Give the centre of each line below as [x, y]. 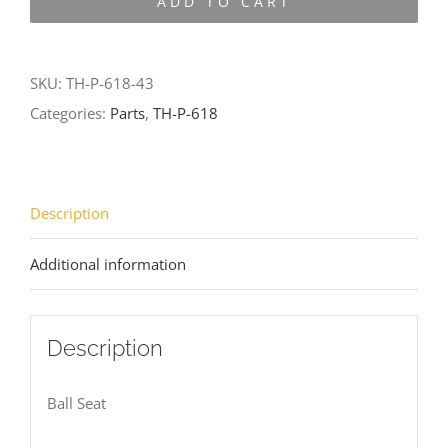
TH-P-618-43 [110, 82]
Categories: [70, 112]
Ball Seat [76, 403]
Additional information [108, 263]
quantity [118, 72]
